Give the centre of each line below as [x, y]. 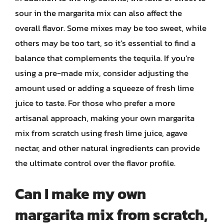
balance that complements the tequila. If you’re [105, 58]
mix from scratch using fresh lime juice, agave [101, 133]
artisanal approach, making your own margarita [105, 118]
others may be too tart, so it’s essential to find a [105, 43]
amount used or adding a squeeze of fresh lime [104, 88]
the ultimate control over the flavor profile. [95, 163]
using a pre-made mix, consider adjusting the [102, 73]
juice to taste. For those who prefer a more [95, 103]
